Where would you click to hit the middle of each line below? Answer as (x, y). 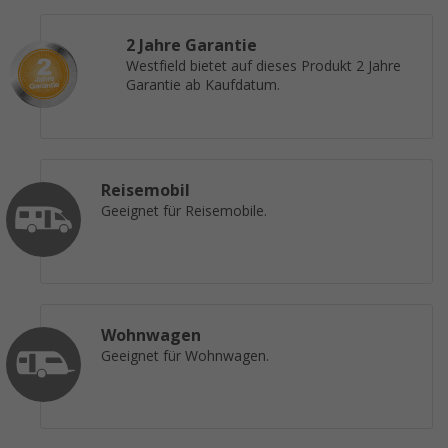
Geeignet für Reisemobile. (184, 211)
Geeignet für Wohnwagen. (185, 356)
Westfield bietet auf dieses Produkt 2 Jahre (263, 66)
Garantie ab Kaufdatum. (203, 85)
